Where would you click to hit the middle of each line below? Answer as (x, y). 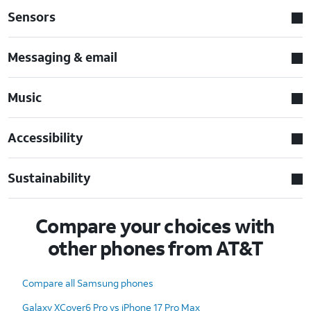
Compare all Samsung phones (88, 283)
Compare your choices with (155, 226)
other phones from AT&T (155, 248)
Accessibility (46, 137)
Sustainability (50, 177)
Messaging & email (63, 57)
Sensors (32, 16)
